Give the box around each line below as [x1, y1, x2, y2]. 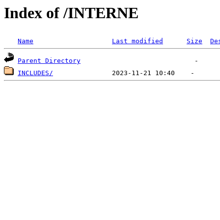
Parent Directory [18, 57, 81, 65]
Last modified [112, 37, 163, 45]
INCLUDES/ [18, 69, 53, 77]
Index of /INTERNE [4, 4, 138, 22]
